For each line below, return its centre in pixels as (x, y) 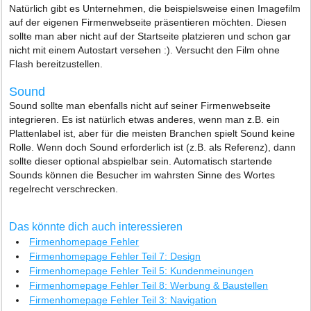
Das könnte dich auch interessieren (96, 227)
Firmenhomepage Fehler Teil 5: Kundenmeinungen (142, 271)
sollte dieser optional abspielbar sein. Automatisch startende (141, 161)
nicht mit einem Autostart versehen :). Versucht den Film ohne (145, 50)
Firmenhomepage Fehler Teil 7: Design (115, 256)
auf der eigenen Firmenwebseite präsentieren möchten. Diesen (148, 22)
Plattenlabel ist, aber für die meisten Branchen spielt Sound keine (152, 133)
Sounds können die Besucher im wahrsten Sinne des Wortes (142, 175)
